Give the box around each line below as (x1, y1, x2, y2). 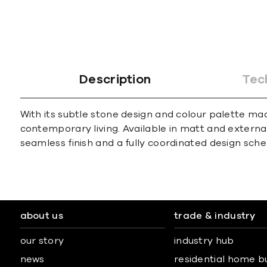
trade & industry (173, 211, 256, 221)
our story (20, 236, 64, 246)
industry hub (173, 236, 234, 246)
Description (79, 73, 151, 86)
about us (20, 211, 63, 221)
